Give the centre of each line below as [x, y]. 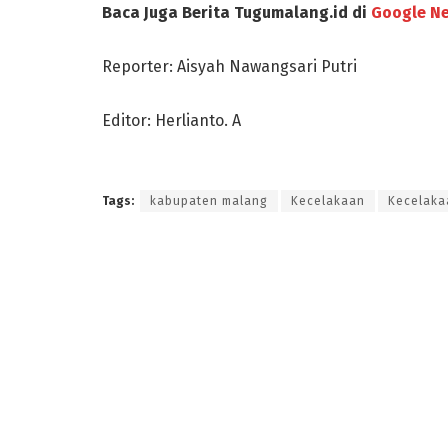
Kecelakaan [328, 200]
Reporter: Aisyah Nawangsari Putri [229, 66]
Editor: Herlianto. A [171, 120]
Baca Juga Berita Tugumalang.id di [236, 12]
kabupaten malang [209, 200]
